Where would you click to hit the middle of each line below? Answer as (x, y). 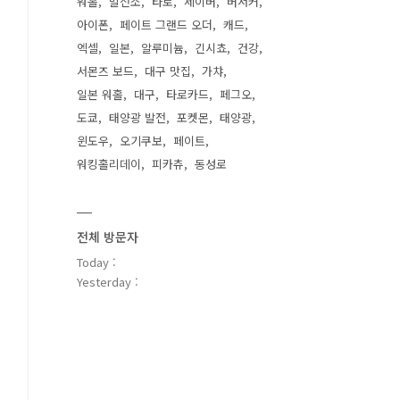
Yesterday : (108, 282)
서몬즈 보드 (105, 71)
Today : (96, 262)
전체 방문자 (108, 237)
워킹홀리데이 (109, 164)
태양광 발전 (137, 117)
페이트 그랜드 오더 (166, 25)
